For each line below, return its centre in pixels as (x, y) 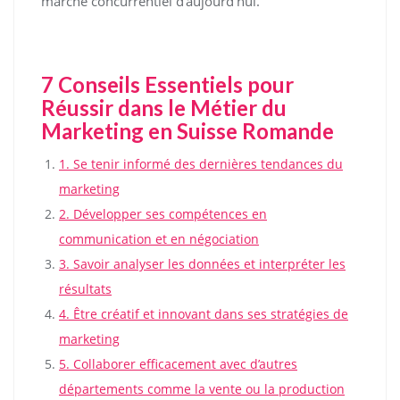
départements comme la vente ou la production (202, 388)
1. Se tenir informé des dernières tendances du (201, 163)
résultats (85, 288)
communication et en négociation (159, 238)
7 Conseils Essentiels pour (167, 84)
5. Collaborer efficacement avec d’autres (178, 363)
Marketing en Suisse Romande (187, 130)
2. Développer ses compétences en (163, 213)
